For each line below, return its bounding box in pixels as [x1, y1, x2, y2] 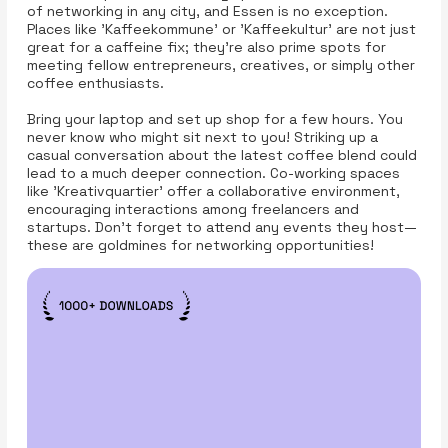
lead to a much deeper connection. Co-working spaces [26, 163, 400, 182]
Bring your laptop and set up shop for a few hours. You [26, 109, 403, 128]
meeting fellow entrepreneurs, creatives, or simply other [26, 55, 415, 74]
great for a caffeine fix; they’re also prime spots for [26, 37, 386, 56]
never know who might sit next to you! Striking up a [26, 127, 378, 146]
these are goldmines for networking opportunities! [26, 235, 374, 254]
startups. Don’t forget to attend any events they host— [26, 217, 417, 236]
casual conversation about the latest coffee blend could [26, 145, 417, 164]
